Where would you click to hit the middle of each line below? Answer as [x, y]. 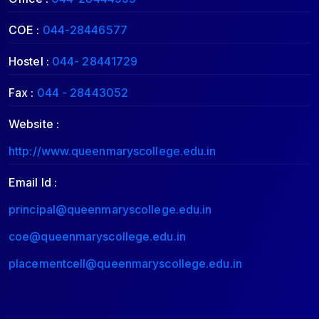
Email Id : [33, 182]
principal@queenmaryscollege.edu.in [110, 209]
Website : [34, 124]
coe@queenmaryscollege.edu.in [97, 236]
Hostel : [30, 61]
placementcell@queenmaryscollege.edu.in [125, 263]
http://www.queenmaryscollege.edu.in [113, 151]
